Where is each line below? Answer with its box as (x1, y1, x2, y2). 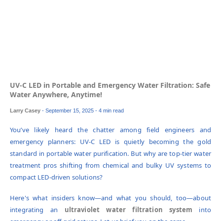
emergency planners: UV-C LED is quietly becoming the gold (10, 137, 211, 146)
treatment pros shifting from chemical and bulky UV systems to (10, 160, 211, 170)
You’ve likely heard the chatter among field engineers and (10, 125, 211, 134)
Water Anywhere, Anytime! (10, 90, 102, 100)
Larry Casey (10, 107, 40, 113)
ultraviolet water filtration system (64, 205, 193, 215)
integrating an (10, 205, 65, 215)
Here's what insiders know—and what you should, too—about (10, 193, 211, 203)
